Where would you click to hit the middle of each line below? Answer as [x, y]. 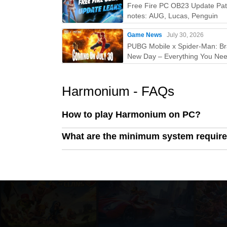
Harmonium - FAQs [118, 91]
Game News [145, 35]
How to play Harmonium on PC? [131, 115]
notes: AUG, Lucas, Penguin [173, 16]
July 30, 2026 [185, 35]
